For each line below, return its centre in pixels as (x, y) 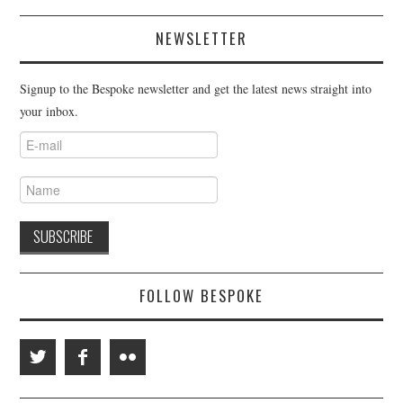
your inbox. (49, 112)
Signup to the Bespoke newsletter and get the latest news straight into (196, 89)
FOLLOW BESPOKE (201, 296)
